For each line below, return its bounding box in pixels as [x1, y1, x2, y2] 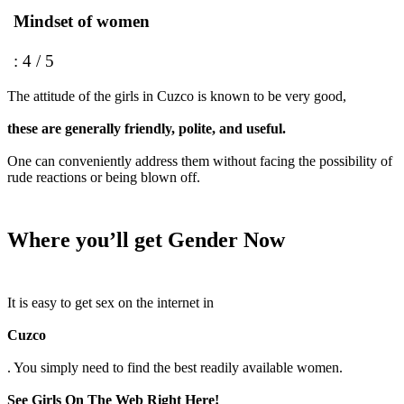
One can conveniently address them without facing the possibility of [7, 152, 392, 169]
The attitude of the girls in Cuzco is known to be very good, [7, 87, 346, 104]
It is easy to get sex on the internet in [7, 294, 214, 310]
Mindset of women [14, 11, 150, 31]
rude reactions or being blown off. [7, 169, 200, 185]
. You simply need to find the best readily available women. [7, 359, 343, 375]
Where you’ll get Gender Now [7, 227, 285, 252]
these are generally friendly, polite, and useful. [7, 120, 286, 136]
